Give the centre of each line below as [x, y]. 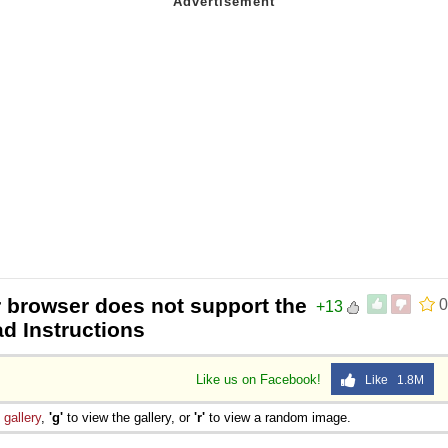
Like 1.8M [390, 379]
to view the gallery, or [128, 417]
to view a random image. [278, 417]
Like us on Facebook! [260, 379]
